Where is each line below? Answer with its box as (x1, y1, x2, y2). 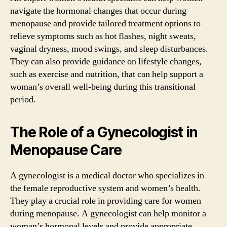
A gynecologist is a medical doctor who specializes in (10, 170, 204, 181)
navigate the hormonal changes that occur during (10, 5, 186, 17)
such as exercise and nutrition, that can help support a (10, 68, 203, 80)
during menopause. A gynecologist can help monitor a (10, 208, 206, 219)
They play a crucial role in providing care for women (10, 195, 201, 207)
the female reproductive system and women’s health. (10, 182, 201, 194)
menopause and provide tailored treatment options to (10, 18, 201, 29)
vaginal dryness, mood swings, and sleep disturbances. (10, 43, 208, 55)
